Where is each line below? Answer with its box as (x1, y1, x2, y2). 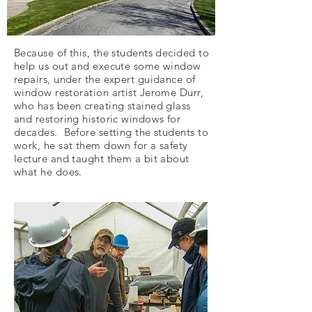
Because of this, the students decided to (14, 46, 209, 59)
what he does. (14, 165, 82, 178)
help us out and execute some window (14, 59, 201, 72)
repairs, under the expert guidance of (14, 72, 196, 86)
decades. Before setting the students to (14, 125, 208, 139)
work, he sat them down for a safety (14, 139, 188, 152)
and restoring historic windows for (14, 112, 181, 125)
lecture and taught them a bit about (14, 152, 189, 165)
